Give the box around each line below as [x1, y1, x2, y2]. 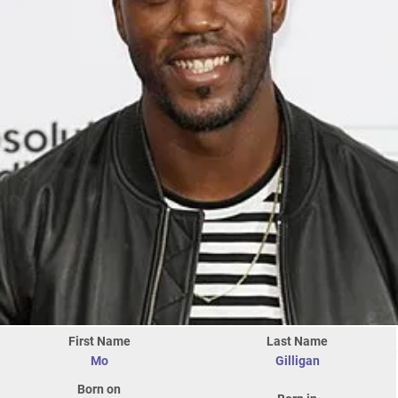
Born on [77, 381, 121, 396]
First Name [68, 333, 131, 348]
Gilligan [275, 353, 320, 368]
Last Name [267, 333, 328, 348]
